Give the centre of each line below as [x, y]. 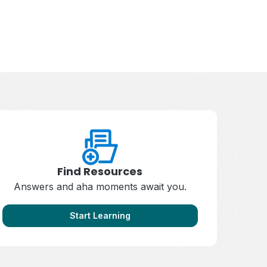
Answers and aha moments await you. [100, 187]
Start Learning [100, 215]
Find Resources [100, 171]
